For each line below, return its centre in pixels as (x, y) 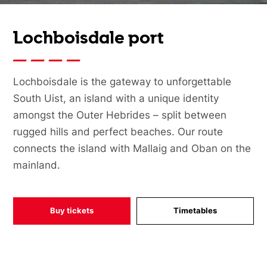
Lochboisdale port (89, 39)
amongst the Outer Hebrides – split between (120, 115)
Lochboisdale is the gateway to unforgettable (122, 82)
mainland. (37, 165)
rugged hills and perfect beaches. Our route (118, 132)
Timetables (195, 211)
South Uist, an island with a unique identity (116, 99)
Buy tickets (72, 211)
